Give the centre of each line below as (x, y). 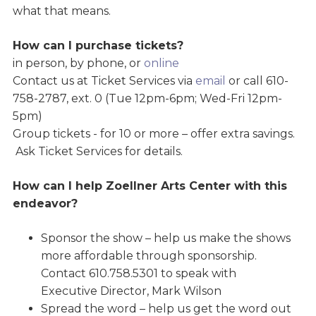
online (161, 63)
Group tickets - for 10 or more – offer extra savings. (153, 134)
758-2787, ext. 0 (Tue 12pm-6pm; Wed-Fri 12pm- (147, 99)
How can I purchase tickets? (98, 46)
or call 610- (257, 81)
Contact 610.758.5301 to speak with (138, 274)
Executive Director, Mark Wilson (131, 291)
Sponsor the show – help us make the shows (165, 238)
